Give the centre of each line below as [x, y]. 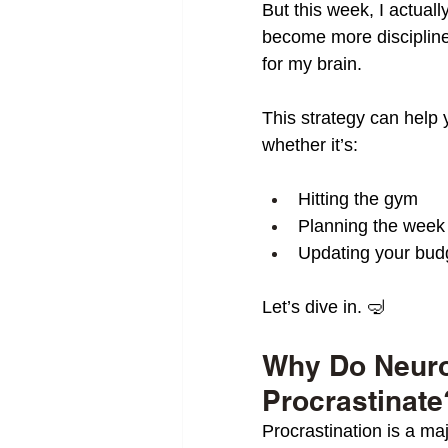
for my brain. [312, 64]
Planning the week [371, 226]
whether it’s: [310, 145]
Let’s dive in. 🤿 [323, 307]
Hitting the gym [358, 199]
